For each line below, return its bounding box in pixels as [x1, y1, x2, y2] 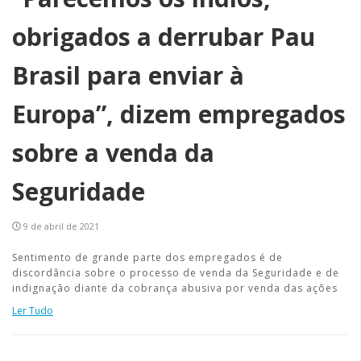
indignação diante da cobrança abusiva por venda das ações [12, 281, 338, 295]
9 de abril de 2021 [23, 220, 99, 232]
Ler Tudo [12, 304, 53, 317]
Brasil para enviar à [12, 59, 244, 92]
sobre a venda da [12, 136, 214, 169]
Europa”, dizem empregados [12, 98, 346, 131]
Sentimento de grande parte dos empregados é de [12, 251, 283, 264]
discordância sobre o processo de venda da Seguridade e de [12, 266, 339, 280]
